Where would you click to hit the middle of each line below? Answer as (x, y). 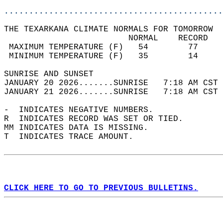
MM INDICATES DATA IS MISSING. (81, 128)
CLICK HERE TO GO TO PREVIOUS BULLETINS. (101, 188)
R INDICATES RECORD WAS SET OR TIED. (99, 119)
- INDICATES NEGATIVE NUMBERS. (84, 110)
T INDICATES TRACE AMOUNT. (74, 137)
